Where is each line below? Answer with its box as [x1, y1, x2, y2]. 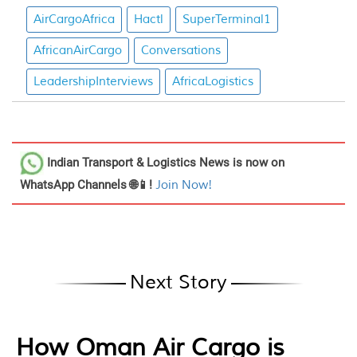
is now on [229, 155, 284, 170]
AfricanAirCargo [33, 43, 122, 58]
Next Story [129, 270, 227, 294]
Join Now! [155, 178, 212, 193]
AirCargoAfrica [33, 12, 115, 27]
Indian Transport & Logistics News [47, 155, 229, 170]
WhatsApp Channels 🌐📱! [20, 178, 155, 192]
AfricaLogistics [172, 74, 253, 89]
